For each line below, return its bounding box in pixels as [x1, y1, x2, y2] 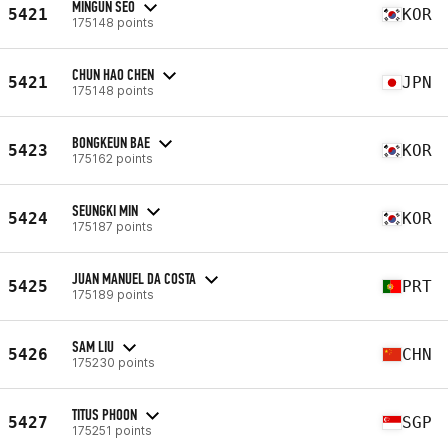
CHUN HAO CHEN [72, 64, 154, 84]
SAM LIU [72, 336, 114, 356]
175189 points [72, 286, 154, 302]
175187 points [72, 218, 153, 234]
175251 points [72, 422, 152, 438]
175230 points [72, 354, 155, 370]
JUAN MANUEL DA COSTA [72, 268, 196, 288]
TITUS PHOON [72, 404, 137, 424]
